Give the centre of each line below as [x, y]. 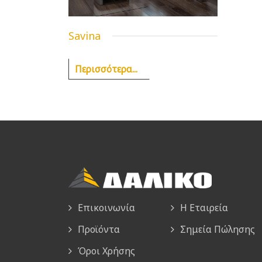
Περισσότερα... [106, 69]
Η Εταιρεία [204, 207]
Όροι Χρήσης [106, 251]
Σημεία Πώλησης [218, 229]
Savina [85, 35]
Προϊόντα [99, 229]
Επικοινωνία [106, 207]
